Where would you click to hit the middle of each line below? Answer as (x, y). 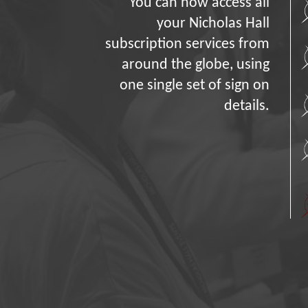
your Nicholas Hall (213, 24)
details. (246, 107)
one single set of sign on (194, 86)
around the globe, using (195, 65)
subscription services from (187, 45)
